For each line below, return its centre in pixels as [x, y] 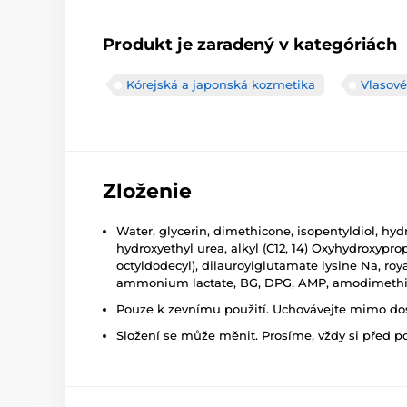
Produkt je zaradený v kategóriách [250, 45]
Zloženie [147, 192]
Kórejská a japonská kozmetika [221, 85]
